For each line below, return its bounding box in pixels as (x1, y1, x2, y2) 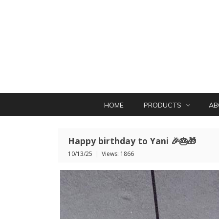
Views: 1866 (99, 150, 137, 158)
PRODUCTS (144, 101, 183, 109)
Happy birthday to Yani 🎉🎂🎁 (68, 135, 196, 147)
